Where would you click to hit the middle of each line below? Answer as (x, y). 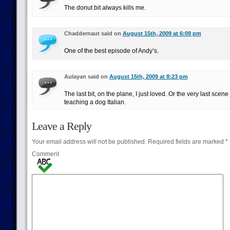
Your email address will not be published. (89, 142)
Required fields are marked (186, 142)
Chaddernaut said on (93, 33)
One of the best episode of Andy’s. (111, 51)
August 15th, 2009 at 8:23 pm (148, 76)
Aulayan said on (87, 76)
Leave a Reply (61, 126)
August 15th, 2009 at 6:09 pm (162, 33)
